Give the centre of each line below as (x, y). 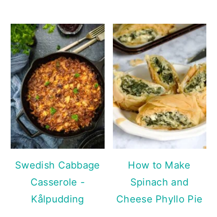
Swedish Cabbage (58, 165)
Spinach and (159, 182)
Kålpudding (58, 199)
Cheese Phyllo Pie (160, 199)
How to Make (159, 165)
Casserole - (58, 182)
